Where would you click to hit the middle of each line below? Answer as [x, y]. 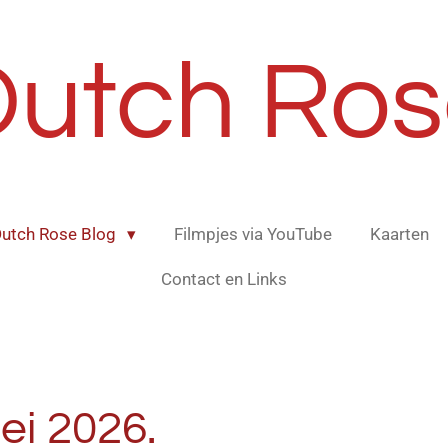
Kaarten [399, 233]
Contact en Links [224, 278]
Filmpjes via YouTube [252, 233]
